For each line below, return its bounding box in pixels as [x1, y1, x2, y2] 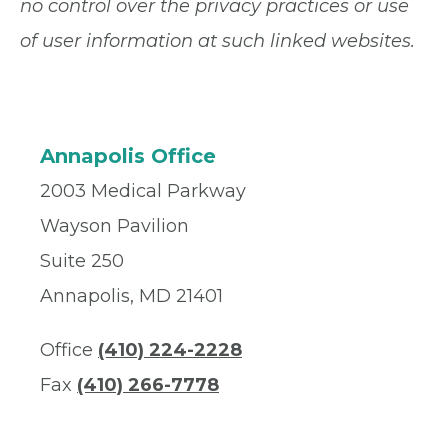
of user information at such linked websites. [20, 30, 415, 52]
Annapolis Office [40, 144, 216, 168]
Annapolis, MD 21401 [40, 285, 223, 307]
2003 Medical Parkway [40, 180, 246, 202]
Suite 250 [40, 250, 124, 272]
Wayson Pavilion [40, 215, 189, 237]
